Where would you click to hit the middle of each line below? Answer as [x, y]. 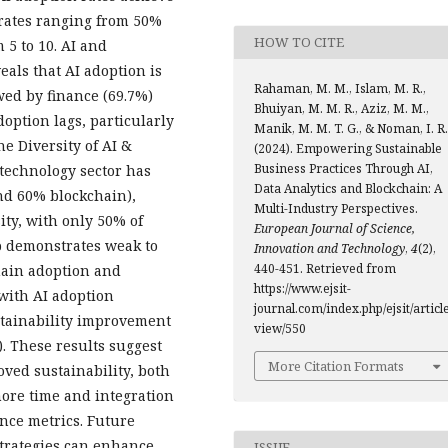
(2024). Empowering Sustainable [348, 148]
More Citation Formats [336, 365]
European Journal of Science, [334, 228]
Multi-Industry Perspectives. [336, 208]
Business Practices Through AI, [343, 168]
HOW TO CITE [299, 42]
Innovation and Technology [329, 248]
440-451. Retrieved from [325, 268]
